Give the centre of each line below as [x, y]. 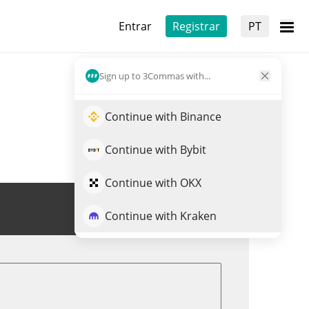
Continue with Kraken [161, 216]
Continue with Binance [163, 117]
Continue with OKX [153, 183]
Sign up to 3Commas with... [155, 76]
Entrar [135, 26]
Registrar [196, 26]
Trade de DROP [171, 209]
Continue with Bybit [156, 150]
